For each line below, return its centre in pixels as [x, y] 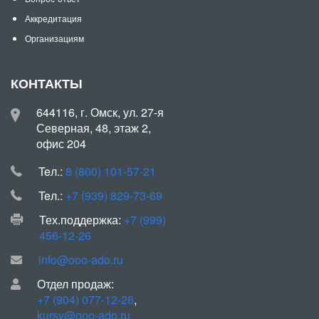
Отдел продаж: [75, 283]
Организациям [54, 38]
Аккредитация [53, 18]
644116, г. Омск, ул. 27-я [100, 112]
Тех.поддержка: [82, 219]
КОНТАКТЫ [47, 83]
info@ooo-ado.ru [81, 259]
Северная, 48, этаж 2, [94, 127]
